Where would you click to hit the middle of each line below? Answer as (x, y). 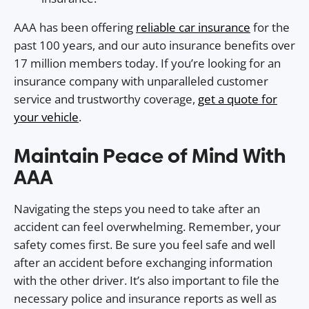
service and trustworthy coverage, (106, 99)
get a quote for (238, 99)
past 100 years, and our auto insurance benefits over (154, 45)
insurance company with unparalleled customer (141, 81)
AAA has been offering (75, 27)
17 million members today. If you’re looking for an (147, 63)
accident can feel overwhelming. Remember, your (147, 227)
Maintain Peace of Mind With (150, 156)
